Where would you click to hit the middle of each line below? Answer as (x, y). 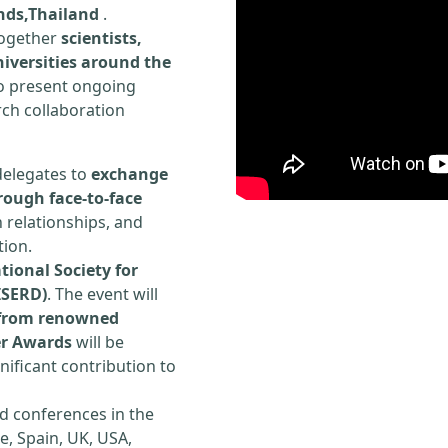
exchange (129, 174)
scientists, (101, 38)
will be (98, 342)
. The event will (102, 294)
